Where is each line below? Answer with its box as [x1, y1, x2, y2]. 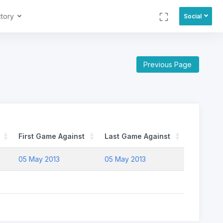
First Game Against [18, 131, 85, 140]
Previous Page [143, 60, 192, 69]
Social [183, 12, 202, 20]
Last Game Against [105, 131, 170, 140]
